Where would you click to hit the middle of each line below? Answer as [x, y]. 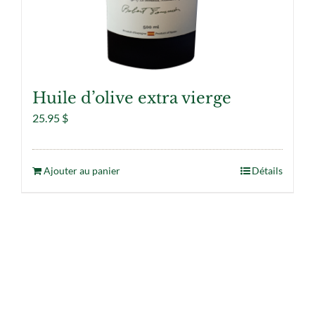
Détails [267, 170]
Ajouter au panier [82, 170]
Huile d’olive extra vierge [132, 98]
